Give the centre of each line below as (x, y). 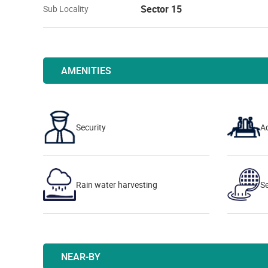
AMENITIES (86, 71)
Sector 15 (161, 9)
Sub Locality (66, 9)
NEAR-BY (81, 257)
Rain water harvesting (117, 184)
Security (91, 127)
